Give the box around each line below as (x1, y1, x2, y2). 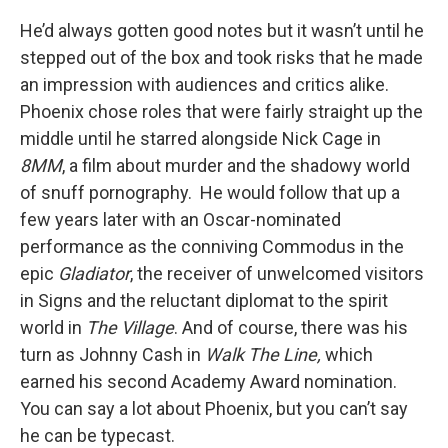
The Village (86, 317, 174, 338)
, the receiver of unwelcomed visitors (130, 263, 424, 284)
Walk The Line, (205, 344, 325, 365)
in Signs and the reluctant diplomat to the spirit (20, 290, 388, 311)
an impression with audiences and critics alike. (20, 74, 389, 95)
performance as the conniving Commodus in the (20, 236, 404, 257)
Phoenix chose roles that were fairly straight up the (20, 101, 423, 122)
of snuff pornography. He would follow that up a (20, 182, 400, 203)
